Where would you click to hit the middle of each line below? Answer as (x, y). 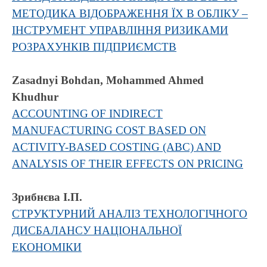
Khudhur (35, 97)
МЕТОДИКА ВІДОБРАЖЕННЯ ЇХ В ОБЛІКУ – (130, 13)
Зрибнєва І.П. (47, 197)
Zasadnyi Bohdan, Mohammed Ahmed (108, 80)
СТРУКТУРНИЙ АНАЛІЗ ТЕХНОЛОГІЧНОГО (130, 214)
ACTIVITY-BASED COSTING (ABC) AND (117, 147)
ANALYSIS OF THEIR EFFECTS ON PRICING (128, 164)
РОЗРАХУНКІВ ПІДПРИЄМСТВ (94, 47)
